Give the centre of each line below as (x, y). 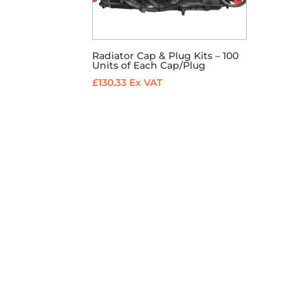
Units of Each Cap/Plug (149, 66)
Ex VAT (146, 83)
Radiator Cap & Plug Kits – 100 (166, 56)
